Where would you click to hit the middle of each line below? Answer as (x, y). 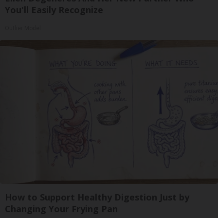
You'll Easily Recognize (54, 10)
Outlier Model (23, 28)
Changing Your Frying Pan (61, 209)
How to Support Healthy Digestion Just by (97, 197)
